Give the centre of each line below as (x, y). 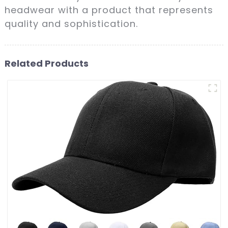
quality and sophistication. (71, 23)
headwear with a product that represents (109, 10)
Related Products (46, 63)
